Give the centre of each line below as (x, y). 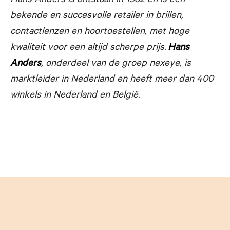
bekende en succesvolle (62, 16)
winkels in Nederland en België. (75, 96)
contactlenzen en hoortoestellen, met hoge (100, 32)
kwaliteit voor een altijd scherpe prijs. (89, 48)
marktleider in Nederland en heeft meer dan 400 (112, 80)
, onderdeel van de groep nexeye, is (116, 64)
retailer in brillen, (148, 16)
